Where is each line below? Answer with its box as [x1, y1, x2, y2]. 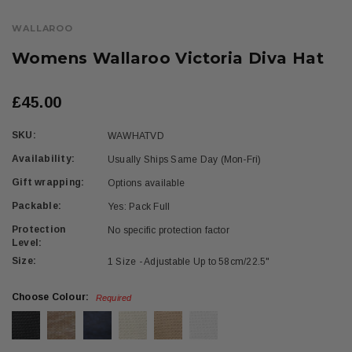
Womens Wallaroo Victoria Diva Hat [12, 49, 324, 68]
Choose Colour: [12, 291, 92, 302]
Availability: [12, 153, 75, 164]
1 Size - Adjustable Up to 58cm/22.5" [108, 256, 270, 267]
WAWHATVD [108, 130, 164, 141]
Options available [108, 178, 185, 189]
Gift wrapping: [12, 177, 85, 188]
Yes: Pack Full [108, 201, 170, 212]
